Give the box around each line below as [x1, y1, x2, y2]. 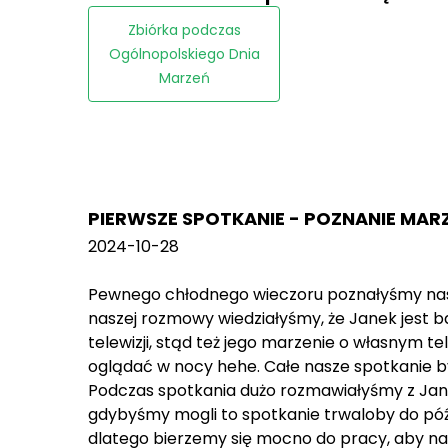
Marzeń [158, 68, 210, 88]
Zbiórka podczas [127, 20, 241, 40]
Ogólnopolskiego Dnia [108, 44, 260, 64]
